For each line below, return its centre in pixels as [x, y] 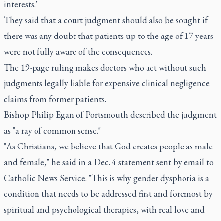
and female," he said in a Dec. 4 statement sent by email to [109, 162]
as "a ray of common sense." [52, 130]
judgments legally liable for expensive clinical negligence [107, 83]
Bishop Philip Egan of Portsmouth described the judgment [110, 115]
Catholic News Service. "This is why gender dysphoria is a [107, 178]
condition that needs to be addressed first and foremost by [108, 194]
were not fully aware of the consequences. [78, 52]
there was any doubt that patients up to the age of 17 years [109, 36]
